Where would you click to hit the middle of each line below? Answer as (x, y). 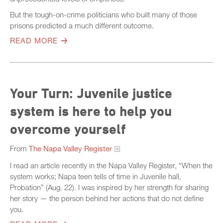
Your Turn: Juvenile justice (91, 93)
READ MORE (34, 40)
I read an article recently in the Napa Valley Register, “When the (111, 165)
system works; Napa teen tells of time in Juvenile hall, (96, 176)
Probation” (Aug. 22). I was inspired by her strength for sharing (109, 187)
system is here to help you (91, 111)
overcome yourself (68, 128)
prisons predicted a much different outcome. (82, 25)
